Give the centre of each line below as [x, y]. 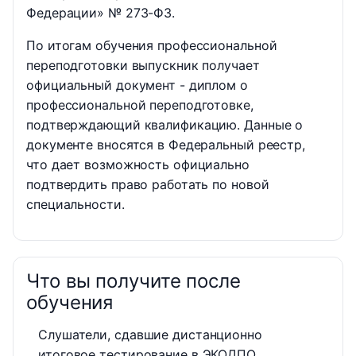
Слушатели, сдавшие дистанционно [150, 335]
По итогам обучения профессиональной [152, 46]
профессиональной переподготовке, [140, 105]
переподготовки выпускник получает [143, 66]
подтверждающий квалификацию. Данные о [165, 125]
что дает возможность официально [138, 165]
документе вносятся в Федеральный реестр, [166, 145]
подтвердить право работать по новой [148, 185]
